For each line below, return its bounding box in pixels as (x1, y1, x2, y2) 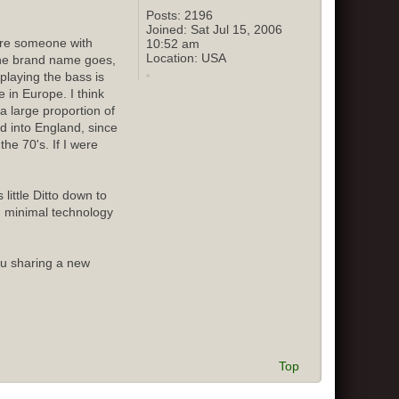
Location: (145, 51, 198, 66)
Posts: (145, 8, 181, 23)
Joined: (145, 22, 187, 37)
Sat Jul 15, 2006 (186, 22, 282, 37)
